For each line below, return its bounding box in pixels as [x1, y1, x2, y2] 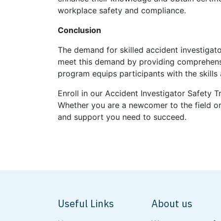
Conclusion [58, 25, 101, 35]
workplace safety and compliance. [58, 5, 186, 15]
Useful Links [58, 197, 114, 211]
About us [151, 197, 192, 211]
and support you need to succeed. [58, 112, 186, 122]
